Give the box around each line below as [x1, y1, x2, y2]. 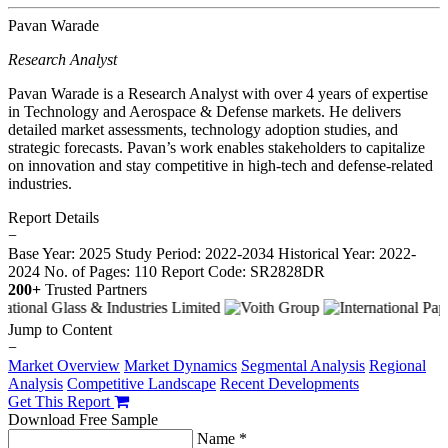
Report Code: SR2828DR [161, 262, 325, 280]
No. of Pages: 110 [44, 262, 157, 280]
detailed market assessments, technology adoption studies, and [8, 120, 398, 138]
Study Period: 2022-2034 [115, 244, 274, 262]
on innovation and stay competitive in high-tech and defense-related [8, 156, 433, 174]
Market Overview [8, 356, 120, 374]
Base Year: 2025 [8, 244, 115, 262]
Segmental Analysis [241, 356, 365, 374]
